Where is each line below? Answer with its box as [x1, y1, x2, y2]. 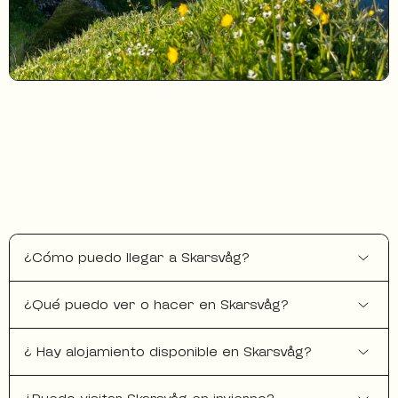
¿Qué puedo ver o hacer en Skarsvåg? [24, 295, 289, 315]
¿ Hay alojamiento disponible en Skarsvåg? [24, 342, 312, 362]
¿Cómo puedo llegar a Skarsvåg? [24, 248, 250, 268]
